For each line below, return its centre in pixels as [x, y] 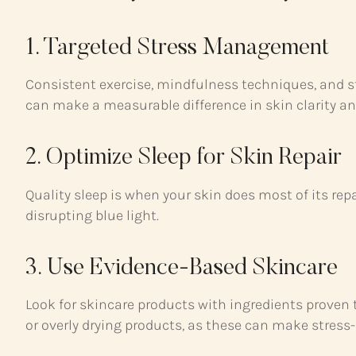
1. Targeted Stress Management [177, 48]
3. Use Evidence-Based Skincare [182, 268]
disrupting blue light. [92, 215]
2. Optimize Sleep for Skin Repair [184, 159]
